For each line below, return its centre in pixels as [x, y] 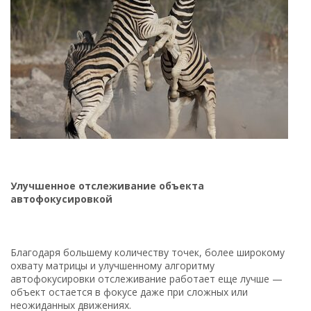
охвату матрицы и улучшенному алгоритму [112, 265]
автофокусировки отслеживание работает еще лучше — [146, 278]
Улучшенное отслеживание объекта [107, 185]
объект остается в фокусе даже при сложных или [129, 292]
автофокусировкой [61, 199]
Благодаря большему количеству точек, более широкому [148, 252]
